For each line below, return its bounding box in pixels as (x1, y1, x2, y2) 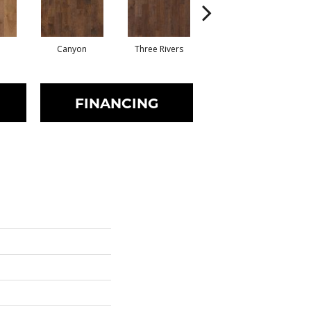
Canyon (57, 43, 87, 55)
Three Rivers (134, 43, 183, 55)
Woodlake (225, 43, 266, 55)
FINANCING (74, 93, 158, 112)
